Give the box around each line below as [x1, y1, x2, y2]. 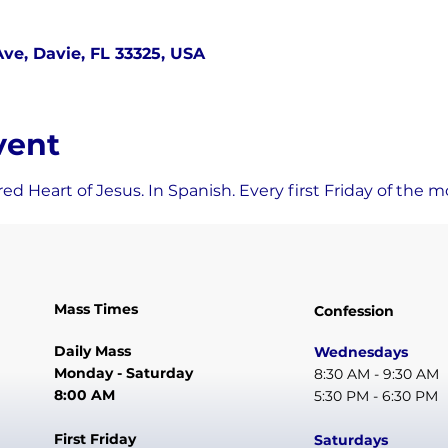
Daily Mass [54, 341, 132, 360]
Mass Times [54, 300, 139, 319]
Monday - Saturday [54, 363, 194, 382]
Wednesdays [314, 343, 409, 362]
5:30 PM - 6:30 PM [314, 387, 439, 406]
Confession [314, 301, 395, 320]
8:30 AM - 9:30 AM [314, 365, 440, 384]
